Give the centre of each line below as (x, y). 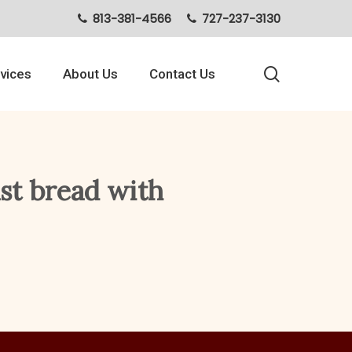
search (307, 73)
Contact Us (182, 73)
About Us (90, 73)
